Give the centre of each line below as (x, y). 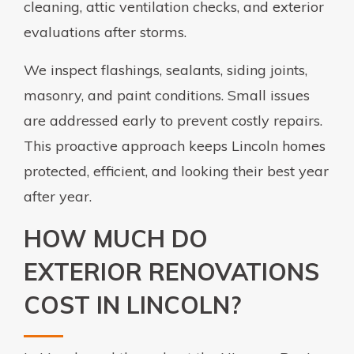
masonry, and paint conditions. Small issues (167, 95)
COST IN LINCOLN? (132, 305)
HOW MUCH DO (116, 238)
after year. (58, 196)
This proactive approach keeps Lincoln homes (175, 145)
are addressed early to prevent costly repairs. (173, 120)
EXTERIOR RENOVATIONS (171, 271)
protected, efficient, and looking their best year (176, 171)
